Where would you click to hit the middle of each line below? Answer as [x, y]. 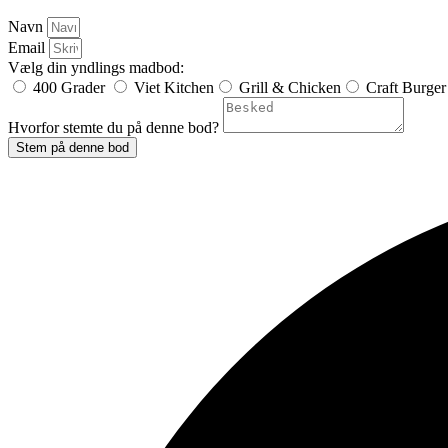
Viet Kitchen [174, 87]
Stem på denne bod [72, 147]
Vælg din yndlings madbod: [96, 67]
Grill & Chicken [290, 87]
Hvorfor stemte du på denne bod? [115, 127]
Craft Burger [406, 87]
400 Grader [71, 87]
